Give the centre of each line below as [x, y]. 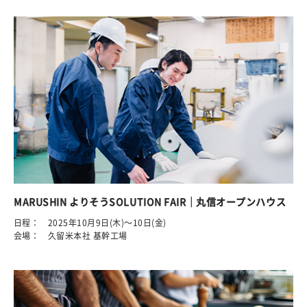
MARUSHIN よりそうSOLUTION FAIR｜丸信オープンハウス [150, 201]
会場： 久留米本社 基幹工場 [71, 235]
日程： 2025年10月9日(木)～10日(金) [90, 222]
